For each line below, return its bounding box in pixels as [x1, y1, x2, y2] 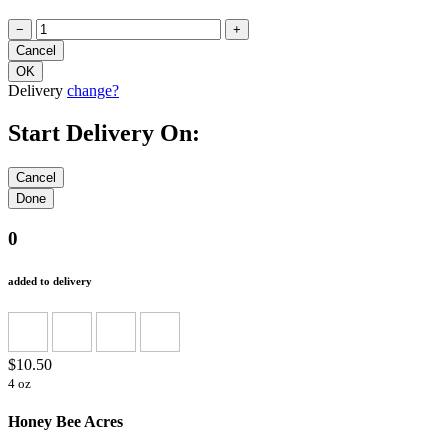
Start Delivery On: [8, 119, 200, 146]
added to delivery [8, 274, 92, 287]
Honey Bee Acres [8, 412, 123, 430]
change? [67, 82, 119, 100]
